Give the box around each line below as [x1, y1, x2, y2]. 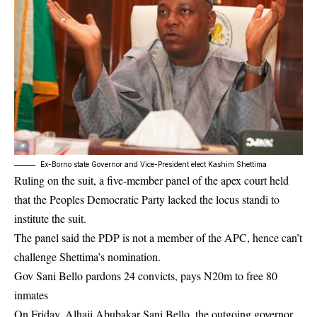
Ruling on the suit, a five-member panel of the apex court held [14, 172, 289, 188]
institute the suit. [14, 210, 86, 226]
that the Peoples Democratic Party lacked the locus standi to [14, 191, 279, 207]
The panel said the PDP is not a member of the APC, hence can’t [14, 229, 302, 245]
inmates [14, 287, 48, 302]
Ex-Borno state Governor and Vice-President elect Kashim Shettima [40, 159, 267, 168]
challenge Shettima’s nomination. [14, 248, 161, 264]
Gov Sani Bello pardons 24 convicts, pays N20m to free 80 [14, 267, 277, 283]
